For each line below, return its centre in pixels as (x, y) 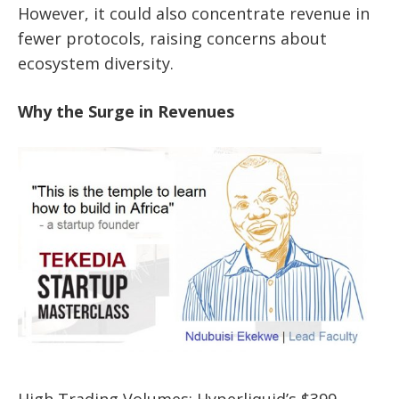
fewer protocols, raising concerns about (172, 38)
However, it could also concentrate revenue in (194, 13)
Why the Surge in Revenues (126, 111)
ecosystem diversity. (96, 63)
